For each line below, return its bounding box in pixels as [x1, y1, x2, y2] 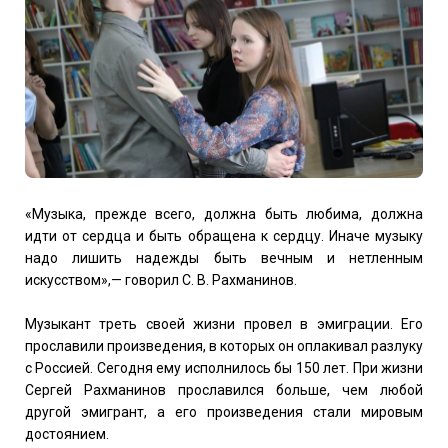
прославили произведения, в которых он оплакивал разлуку [25, 337, 423, 354]
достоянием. [25, 425, 109, 442]
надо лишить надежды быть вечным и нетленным [25, 249, 423, 266]
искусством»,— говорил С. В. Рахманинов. [25, 271, 297, 288]
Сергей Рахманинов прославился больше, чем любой [25, 381, 423, 398]
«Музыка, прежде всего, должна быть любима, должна [25, 205, 423, 222]
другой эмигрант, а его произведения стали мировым [25, 403, 423, 420]
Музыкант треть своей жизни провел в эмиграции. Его [25, 315, 423, 332]
